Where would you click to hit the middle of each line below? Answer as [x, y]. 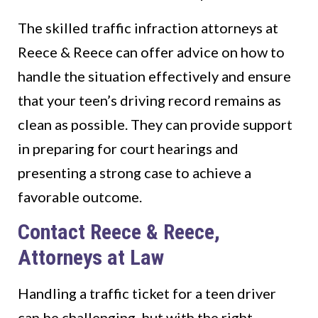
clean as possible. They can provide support [155, 125]
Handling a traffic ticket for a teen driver [147, 294]
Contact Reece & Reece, [119, 232]
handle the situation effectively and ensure [154, 76]
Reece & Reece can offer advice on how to [151, 52]
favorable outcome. [80, 197]
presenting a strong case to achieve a [135, 173]
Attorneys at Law [91, 258]
